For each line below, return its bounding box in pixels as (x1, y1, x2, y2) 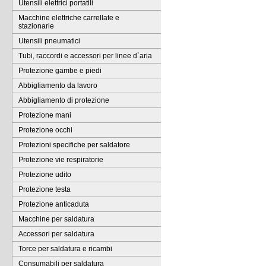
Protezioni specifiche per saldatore (18, 141, 130, 149)
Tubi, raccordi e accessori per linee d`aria (18, 52, 152, 60)
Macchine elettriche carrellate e (18, 14, 119, 22)
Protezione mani (18, 111, 71, 119)
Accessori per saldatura (18, 230, 94, 238)
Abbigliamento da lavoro (18, 81, 97, 90)
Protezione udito (18, 170, 71, 179)
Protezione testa (18, 185, 71, 194)
